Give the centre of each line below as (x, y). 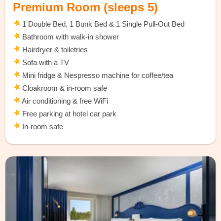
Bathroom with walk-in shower (71, 37)
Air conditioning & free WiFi (64, 101)
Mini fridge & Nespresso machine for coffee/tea (97, 75)
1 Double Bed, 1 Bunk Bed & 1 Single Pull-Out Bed (103, 24)
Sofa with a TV (45, 63)
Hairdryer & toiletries (54, 50)
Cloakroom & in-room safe (64, 88)
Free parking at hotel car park (69, 114)
